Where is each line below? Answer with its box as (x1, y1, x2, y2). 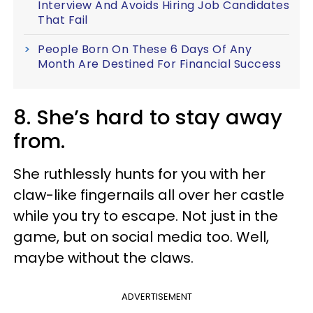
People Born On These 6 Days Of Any (38, 41, 252, 57)
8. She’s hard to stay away (13, 103, 282, 131)
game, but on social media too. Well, (13, 226, 269, 247)
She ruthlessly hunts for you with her (13, 163, 265, 184)
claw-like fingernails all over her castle (13, 184, 284, 205)
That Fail (38, 11, 88, 28)
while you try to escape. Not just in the (13, 205, 278, 226)
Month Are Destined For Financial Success (38, 55, 281, 72)
